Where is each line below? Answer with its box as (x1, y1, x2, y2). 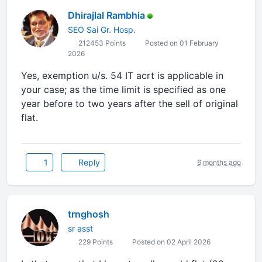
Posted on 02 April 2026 (130, 237, 211, 246)
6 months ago (197, 157, 241, 167)
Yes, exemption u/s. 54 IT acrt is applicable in (21, 70, 223, 81)
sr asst (68, 223, 93, 233)
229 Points (77, 237, 113, 246)
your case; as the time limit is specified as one (21, 84, 226, 95)
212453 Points (77, 39, 126, 47)
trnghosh (68, 208, 109, 220)
